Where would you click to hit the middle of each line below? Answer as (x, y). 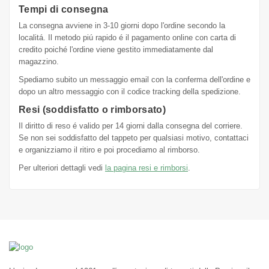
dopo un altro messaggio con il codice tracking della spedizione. (130, 92)
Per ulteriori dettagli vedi (62, 168)
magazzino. (39, 62)
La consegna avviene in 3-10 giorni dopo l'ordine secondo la (122, 26)
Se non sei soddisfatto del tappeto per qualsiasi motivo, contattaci (134, 138)
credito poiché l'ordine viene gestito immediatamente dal (116, 50)
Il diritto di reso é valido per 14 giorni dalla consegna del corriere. (131, 126)
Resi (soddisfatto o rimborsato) (92, 110)
